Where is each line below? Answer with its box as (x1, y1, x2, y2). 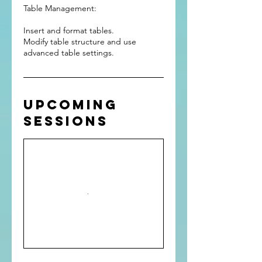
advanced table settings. (23, 47, 114, 58)
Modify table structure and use (23, 36, 136, 47)
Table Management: (23, 3, 96, 13)
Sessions (23, 113, 108, 129)
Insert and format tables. (23, 25, 114, 36)
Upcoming (23, 96, 118, 113)
